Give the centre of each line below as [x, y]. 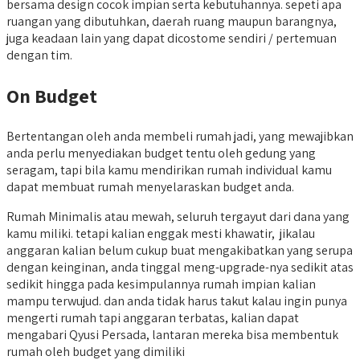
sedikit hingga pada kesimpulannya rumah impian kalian [161, 284]
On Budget [52, 96]
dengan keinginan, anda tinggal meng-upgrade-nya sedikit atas [180, 268]
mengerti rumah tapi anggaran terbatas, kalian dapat [153, 318]
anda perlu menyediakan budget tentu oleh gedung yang [161, 153]
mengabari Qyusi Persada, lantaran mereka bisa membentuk [172, 335]
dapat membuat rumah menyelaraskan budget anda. [150, 187]
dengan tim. [39, 55]
